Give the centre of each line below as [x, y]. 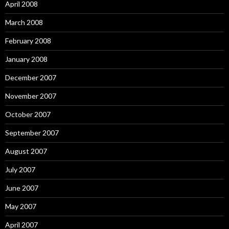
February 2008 [28, 41]
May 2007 [21, 206]
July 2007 [20, 169]
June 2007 [22, 188]
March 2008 [24, 22]
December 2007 [31, 77]
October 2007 [28, 114]
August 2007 [26, 151]
